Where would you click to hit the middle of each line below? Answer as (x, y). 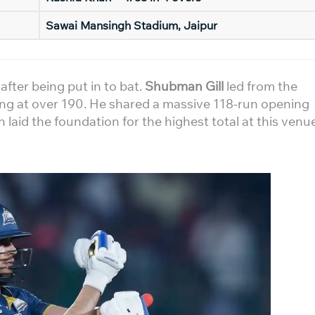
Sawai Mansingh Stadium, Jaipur (131, 25)
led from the (261, 86)
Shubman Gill (184, 86)
